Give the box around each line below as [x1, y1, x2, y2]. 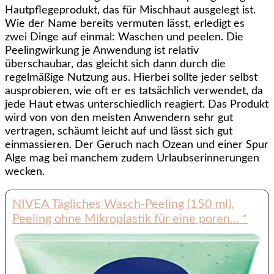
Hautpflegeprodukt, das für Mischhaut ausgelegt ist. [5, 4, 256, 16]
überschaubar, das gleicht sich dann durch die [5, 58, 226, 70]
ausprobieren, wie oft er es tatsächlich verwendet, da [5, 85, 263, 97]
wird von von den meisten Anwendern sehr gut [5, 112, 233, 124]
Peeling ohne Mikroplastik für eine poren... [12, 212, 242, 225]
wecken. [5, 166, 45, 177]
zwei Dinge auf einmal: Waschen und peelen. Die [5, 31, 243, 43]
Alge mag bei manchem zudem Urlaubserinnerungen [5, 152, 259, 164]
